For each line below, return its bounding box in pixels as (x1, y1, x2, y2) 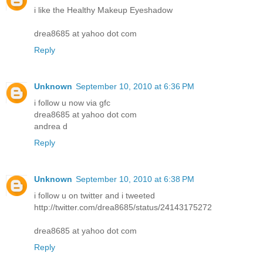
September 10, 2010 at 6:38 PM (76, 174, 194, 184)
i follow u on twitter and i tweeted (34, 191, 155, 201)
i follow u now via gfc (34, 98, 110, 108)
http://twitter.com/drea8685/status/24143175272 (34, 203, 212, 213)
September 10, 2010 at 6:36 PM (76, 82, 194, 92)
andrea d (34, 122, 68, 131)
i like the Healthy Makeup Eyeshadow (34, 5, 173, 15)
